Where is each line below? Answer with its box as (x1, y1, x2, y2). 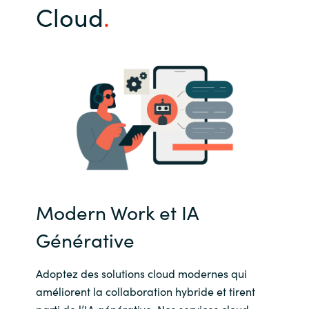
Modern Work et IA (35, 198, 199, 226)
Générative (35, 226, 134, 254)
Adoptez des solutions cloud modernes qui (35, 266, 247, 281)
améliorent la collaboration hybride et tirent (35, 283, 255, 299)
